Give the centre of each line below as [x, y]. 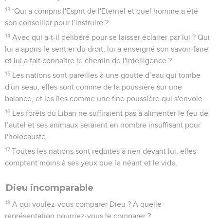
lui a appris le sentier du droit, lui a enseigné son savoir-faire [107, 49]
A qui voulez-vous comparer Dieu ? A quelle [87, 204]
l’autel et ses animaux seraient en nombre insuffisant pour [103, 125]
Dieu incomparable [50, 188]
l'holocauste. [26, 136]
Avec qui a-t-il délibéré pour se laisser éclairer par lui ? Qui [111, 37]
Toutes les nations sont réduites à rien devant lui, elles [104, 151]
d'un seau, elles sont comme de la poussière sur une [93, 87]
